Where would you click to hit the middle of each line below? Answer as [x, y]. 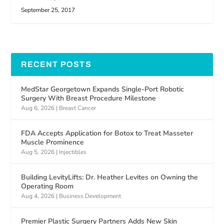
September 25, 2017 [48, 10]
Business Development [90, 196]
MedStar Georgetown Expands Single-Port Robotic [103, 89]
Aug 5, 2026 [38, 152]
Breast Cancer [78, 108]
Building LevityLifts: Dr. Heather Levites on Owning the [110, 177]
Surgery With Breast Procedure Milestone [89, 98]
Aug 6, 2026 [38, 108]
